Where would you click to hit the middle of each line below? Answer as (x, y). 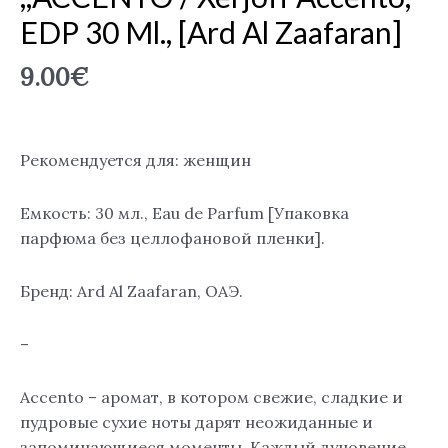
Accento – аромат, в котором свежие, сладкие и (211, 397)
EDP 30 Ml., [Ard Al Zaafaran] (211, 32)
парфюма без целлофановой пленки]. (172, 238)
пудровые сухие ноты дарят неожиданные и (196, 422)
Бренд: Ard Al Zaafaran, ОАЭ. (131, 291)
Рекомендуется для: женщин (135, 160)
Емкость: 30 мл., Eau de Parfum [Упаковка (184, 213)
